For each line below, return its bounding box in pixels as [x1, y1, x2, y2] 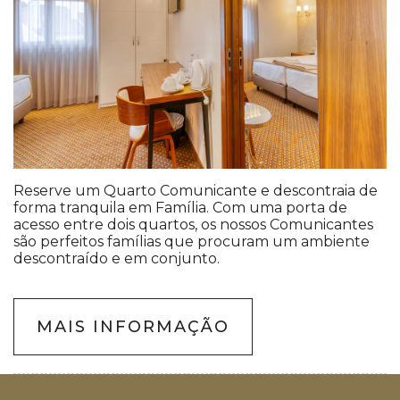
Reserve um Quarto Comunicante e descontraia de [13, 182, 378, 200]
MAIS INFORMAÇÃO [37, 317, 229, 337]
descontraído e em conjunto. [13, 250, 220, 268]
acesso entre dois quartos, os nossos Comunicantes [13, 216, 373, 234]
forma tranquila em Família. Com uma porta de [13, 199, 347, 217]
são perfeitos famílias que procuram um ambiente [13, 233, 370, 251]
